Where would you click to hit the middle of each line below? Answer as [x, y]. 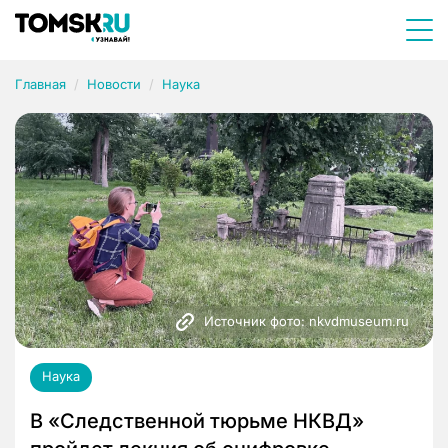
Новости [114, 84]
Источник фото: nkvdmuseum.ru [306, 321]
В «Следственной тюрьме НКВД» [197, 421]
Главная [40, 84]
